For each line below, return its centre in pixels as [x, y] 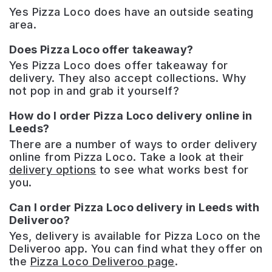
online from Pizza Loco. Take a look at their [127, 157]
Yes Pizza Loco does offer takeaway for [119, 65]
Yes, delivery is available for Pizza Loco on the [135, 236]
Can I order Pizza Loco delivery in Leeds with [134, 207]
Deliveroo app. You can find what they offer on [136, 248]
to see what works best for [172, 169]
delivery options [53, 169]
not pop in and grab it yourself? [94, 90]
